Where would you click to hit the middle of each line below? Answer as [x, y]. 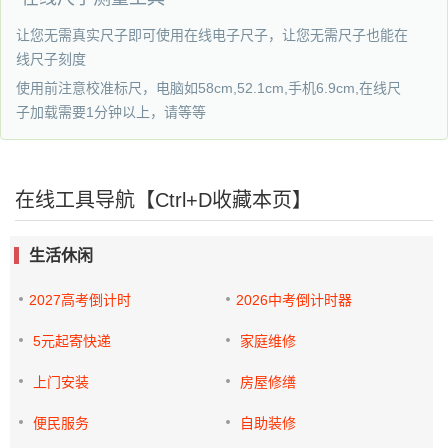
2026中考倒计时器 [294, 300]
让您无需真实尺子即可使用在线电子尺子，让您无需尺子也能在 [212, 35]
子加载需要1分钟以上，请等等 [111, 112]
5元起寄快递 [72, 341]
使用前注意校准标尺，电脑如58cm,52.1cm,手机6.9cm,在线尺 [208, 88]
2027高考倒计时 [80, 300]
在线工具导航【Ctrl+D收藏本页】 [163, 200]
